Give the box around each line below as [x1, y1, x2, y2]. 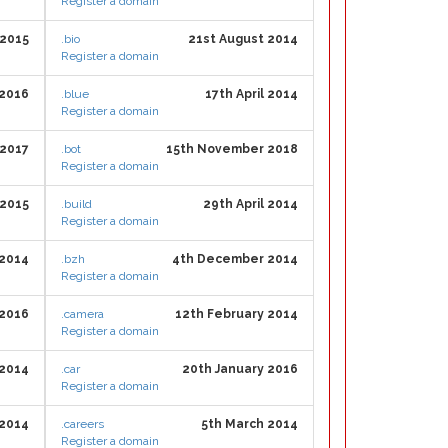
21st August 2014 [188, 32, 298, 46]
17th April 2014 [205, 87, 298, 101]
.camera [61, 307, 104, 321]
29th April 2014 [203, 197, 298, 211]
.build [61, 197, 92, 211]
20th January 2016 [182, 362, 298, 376]
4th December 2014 [172, 252, 298, 266]
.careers [61, 417, 104, 431]
